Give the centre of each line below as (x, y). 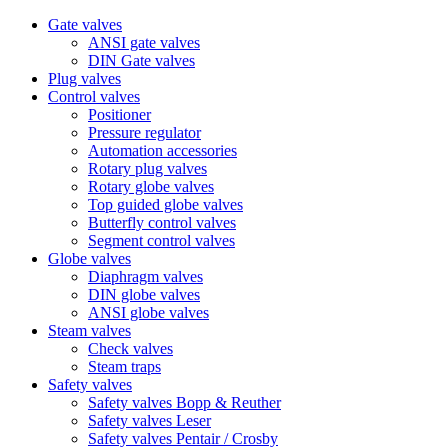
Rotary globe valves (151, 186)
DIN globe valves (144, 294)
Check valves (130, 348)
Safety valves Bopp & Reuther (184, 402)
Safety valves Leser (149, 420)
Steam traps (124, 366)
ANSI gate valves (144, 42)
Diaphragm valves (145, 276)
